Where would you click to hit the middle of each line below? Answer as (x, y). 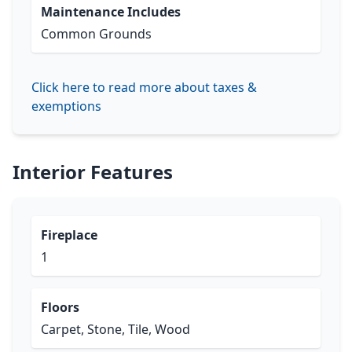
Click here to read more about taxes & (144, 87)
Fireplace (69, 235)
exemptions (66, 106)
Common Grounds (96, 34)
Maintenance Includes (111, 12)
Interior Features (93, 172)
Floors (60, 307)
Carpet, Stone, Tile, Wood (115, 329)
